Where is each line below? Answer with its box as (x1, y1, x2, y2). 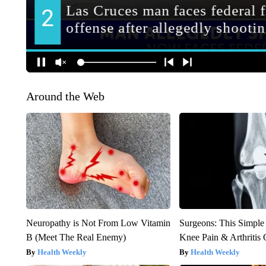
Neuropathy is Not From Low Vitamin (26, 218, 170, 229)
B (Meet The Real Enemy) (26, 232, 126, 243)
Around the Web (26, 90, 104, 103)
